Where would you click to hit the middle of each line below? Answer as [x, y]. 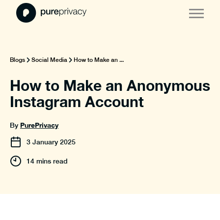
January [45, 142]
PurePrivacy [39, 125]
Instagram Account [77, 102]
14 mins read [47, 161]
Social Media [49, 60]
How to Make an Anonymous [110, 85]
